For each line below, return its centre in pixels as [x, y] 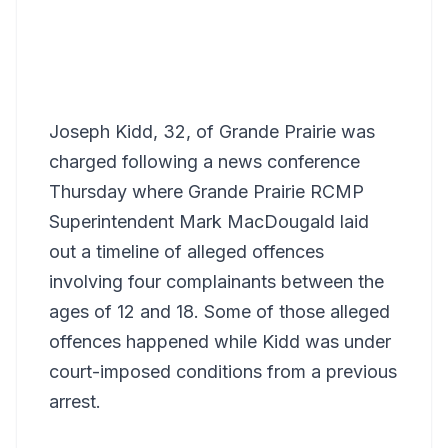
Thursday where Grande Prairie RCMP [206, 191]
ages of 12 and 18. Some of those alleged [219, 311]
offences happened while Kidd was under [220, 341]
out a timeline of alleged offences [186, 251]
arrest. [75, 401]
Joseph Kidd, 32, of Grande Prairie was [212, 131]
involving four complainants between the [216, 281]
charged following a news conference [204, 161]
